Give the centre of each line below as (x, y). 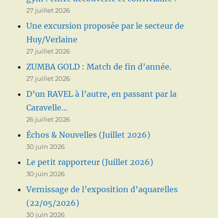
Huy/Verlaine (52, 39)
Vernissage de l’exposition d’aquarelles (102, 189)
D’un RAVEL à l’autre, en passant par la (102, 94)
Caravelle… (47, 107)
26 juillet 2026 (48, 119)
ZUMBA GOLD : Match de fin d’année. (99, 66)
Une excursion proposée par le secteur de (105, 26)
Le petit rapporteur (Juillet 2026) (90, 162)
